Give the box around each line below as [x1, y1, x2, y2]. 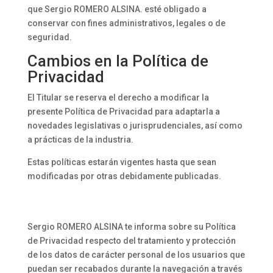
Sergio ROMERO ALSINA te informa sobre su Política [27, 222, 236, 232]
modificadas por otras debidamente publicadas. [27, 171, 221, 181]
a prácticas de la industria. [27, 135, 133, 144]
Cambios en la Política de [27, 52, 208, 70]
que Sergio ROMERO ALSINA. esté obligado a [27, 4, 207, 14]
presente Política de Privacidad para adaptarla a [27, 107, 220, 116]
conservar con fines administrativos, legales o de [27, 18, 225, 28]
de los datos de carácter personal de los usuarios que [27, 250, 245, 260]
